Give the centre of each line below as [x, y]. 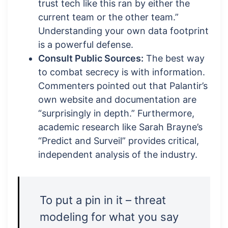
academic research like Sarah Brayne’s [120, 127]
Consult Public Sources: [91, 59]
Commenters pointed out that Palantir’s [123, 86]
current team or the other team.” [108, 17]
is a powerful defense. [86, 45]
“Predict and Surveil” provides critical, [119, 141]
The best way [174, 59]
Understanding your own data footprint [123, 31]
